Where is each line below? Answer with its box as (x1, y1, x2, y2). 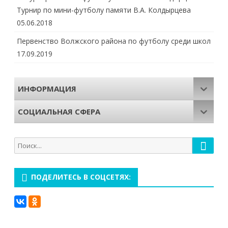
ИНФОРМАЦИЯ (18, 83, 76, 94)
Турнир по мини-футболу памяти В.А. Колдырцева (17, 5, 191, 15)
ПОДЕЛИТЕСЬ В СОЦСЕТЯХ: (31, 172, 131, 182)
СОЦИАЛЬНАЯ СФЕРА (18, 106, 100, 117)
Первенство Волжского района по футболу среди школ (17, 36, 211, 46)
